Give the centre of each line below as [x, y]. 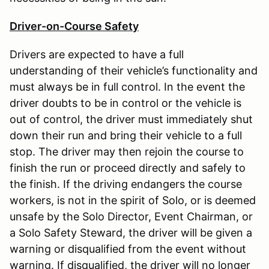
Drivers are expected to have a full [97, 54]
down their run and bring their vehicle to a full [126, 135]
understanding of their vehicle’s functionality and [134, 70]
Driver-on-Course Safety [74, 26]
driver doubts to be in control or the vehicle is [125, 103]
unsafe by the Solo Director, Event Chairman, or [131, 216]
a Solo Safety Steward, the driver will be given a [131, 232]
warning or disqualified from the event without [128, 249]
